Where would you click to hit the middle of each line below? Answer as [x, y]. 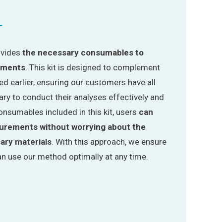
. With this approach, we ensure [109, 142]
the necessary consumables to [83, 53]
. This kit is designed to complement [93, 68]
